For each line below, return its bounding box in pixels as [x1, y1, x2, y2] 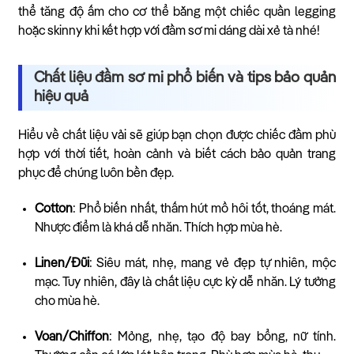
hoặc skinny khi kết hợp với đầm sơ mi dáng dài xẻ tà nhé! [18, 25, 320, 39]
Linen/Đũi [34, 257, 89, 270]
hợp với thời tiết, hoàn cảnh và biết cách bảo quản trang [18, 149, 336, 162]
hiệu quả [34, 89, 88, 105]
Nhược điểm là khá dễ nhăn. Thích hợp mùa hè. [34, 222, 282, 235]
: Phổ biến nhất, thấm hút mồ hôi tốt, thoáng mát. [72, 203, 336, 217]
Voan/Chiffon [34, 330, 109, 344]
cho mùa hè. [34, 295, 100, 308]
